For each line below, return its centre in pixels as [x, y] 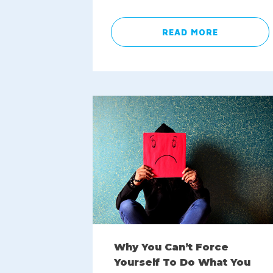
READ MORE [190, 32]
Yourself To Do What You [182, 263]
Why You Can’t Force [171, 247]
